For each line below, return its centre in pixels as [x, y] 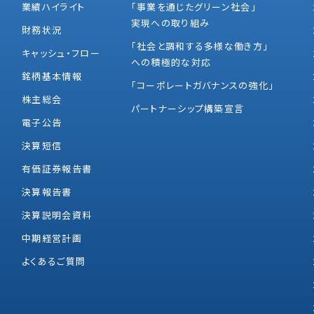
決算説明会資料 [57, 214]
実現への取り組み [170, 22]
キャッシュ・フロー [61, 53]
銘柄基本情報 [52, 76]
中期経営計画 [52, 238]
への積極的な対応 [171, 62]
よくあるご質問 [54, 261]
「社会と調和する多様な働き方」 [200, 46]
